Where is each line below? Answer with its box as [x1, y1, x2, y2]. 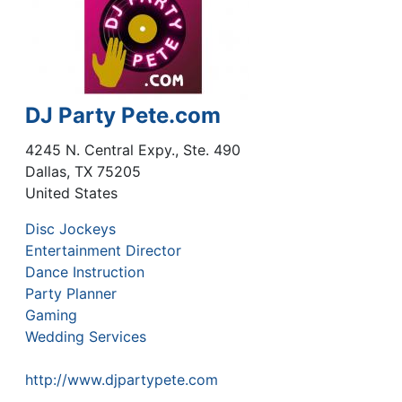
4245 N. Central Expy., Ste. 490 [25, 140, 240, 159]
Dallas [25, 162, 66, 180]
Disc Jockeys [25, 219, 116, 238]
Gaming [25, 305, 77, 324]
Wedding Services [25, 327, 146, 345]
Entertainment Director [25, 240, 181, 259]
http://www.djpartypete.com [25, 370, 218, 389]
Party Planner [25, 284, 117, 302]
